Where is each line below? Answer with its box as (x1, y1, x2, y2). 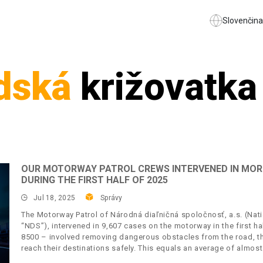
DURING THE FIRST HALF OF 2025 (21, 174, 168, 186)
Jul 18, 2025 (33, 194, 76, 202)
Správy (100, 194, 123, 202)
